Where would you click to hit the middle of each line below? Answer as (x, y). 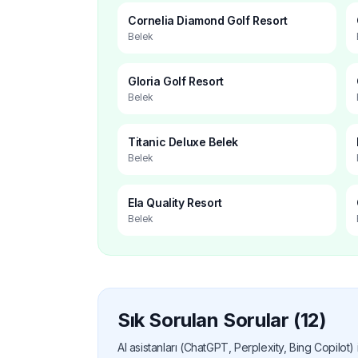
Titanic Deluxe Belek (183, 141)
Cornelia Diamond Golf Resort (208, 20)
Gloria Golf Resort (176, 81)
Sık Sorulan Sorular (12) (222, 320)
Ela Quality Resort (175, 202)
